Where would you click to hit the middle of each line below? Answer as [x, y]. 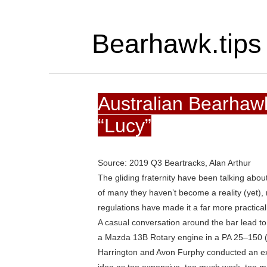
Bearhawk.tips [176, 44]
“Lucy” [125, 126]
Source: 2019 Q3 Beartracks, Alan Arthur [175, 163]
